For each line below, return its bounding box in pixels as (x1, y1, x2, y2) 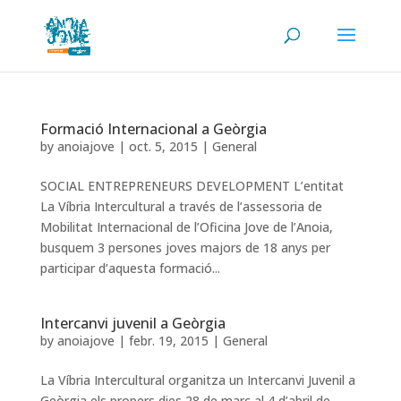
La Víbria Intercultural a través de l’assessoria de (39, 198, 322, 215)
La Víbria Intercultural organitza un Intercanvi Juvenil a (39, 371, 355, 388)
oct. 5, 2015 (128, 138, 198, 155)
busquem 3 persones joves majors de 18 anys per (39, 239, 330, 256)
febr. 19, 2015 (128, 332, 209, 349)
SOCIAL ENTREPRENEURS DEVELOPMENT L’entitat (39, 177, 344, 194)
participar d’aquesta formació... (39, 260, 220, 277)
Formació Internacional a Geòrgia (39, 119, 267, 139)
